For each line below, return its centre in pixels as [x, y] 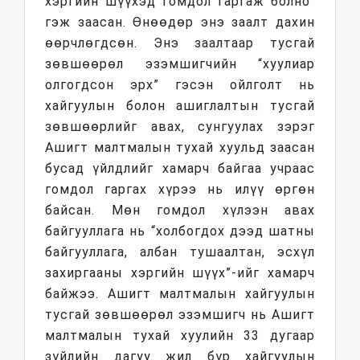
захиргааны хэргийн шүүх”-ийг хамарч [180, 273]
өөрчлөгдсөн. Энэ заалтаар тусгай [180, 43]
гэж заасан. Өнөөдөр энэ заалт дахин [180, 22]
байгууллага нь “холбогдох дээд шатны [180, 231]
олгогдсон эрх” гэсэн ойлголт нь [180, 85]
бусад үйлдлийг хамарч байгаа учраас [180, 169]
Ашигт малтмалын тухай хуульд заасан [180, 148]
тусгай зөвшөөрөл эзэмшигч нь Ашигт [180, 315]
